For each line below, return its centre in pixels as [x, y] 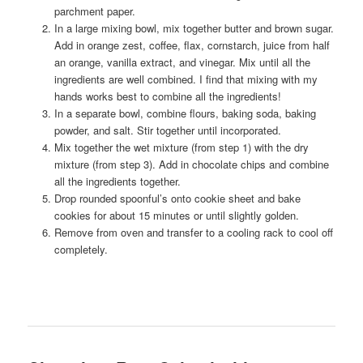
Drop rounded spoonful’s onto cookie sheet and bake [177, 198]
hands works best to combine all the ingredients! [167, 96]
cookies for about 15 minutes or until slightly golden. [176, 215]
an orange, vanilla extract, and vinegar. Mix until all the [182, 62]
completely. [81, 249]
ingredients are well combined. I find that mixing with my [186, 79]
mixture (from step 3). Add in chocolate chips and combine [191, 164]
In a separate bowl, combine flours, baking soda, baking [185, 113]
